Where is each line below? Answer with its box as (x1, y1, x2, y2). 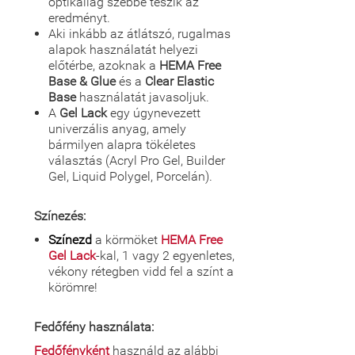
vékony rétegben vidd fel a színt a (48, 264, 234, 279)
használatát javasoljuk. (76, 90, 209, 105)
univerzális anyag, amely (48, 121, 186, 136)
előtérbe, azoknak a (48, 58, 159, 73)
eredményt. (48, 10, 110, 25)
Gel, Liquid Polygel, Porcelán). (48, 169, 212, 184)
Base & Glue (48, 74, 116, 89)
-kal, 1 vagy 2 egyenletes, (96, 248, 235, 263)
